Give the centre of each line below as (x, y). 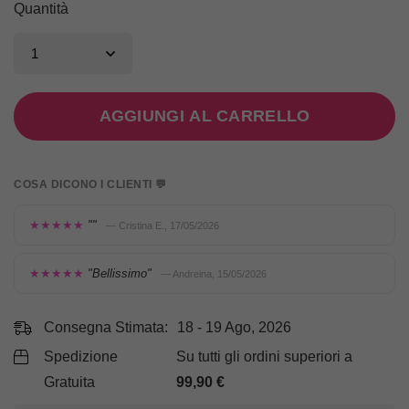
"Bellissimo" (120, 274)
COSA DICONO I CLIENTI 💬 (90, 185)
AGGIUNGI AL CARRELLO (204, 116)
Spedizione (81, 357)
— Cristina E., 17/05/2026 (163, 226)
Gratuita (69, 383)
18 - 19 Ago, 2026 (234, 328)
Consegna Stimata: (106, 328)
